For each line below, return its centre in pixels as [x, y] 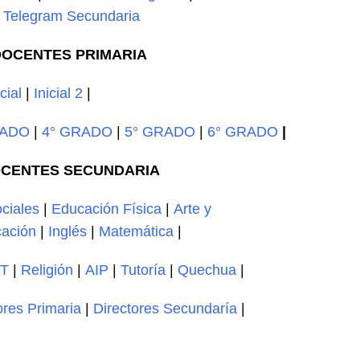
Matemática [137, 231]
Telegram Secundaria [72, 16]
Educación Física [107, 209]
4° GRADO [78, 132]
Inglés [68, 231]
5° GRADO [160, 132]
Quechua [207, 270]
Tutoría [143, 270]
